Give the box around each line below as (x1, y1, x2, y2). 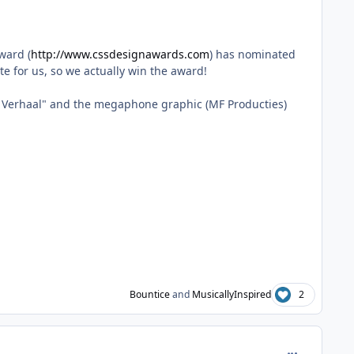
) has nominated (209, 47, 296, 62)
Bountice (129, 287, 170, 301)
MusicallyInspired (191, 287, 271, 301)
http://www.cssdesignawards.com (31, 47, 209, 62)
